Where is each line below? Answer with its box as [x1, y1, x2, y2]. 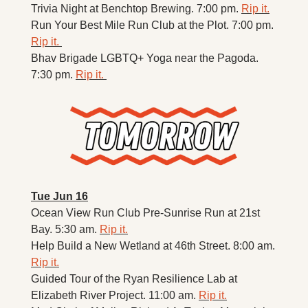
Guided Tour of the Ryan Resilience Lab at [31, 273, 237, 285]
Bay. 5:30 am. [31, 223, 100, 236]
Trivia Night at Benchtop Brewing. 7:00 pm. [31, 2, 241, 14]
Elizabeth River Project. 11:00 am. [31, 289, 199, 302]
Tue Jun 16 [31, 190, 88, 203]
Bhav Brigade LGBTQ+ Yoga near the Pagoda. [31, 52, 258, 64]
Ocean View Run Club [31, 207, 143, 219]
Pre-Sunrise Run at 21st [143, 207, 260, 219]
